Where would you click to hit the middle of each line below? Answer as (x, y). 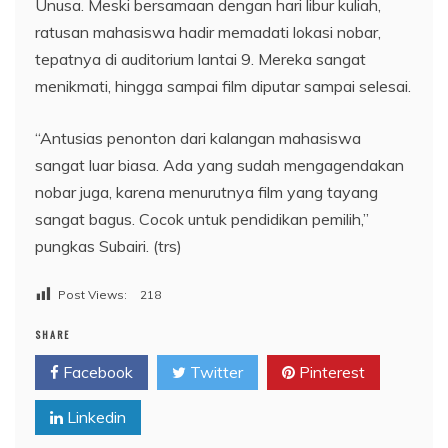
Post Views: (92, 294)
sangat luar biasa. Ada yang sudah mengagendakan (219, 164)
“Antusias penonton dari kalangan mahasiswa (198, 137)
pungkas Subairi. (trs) (108, 245)
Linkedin (94, 416)
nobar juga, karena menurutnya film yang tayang (206, 191)
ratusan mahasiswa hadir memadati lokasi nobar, (208, 31)
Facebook (96, 371)
